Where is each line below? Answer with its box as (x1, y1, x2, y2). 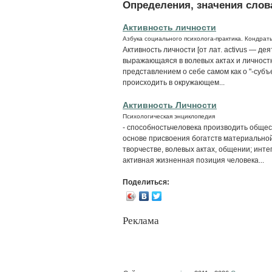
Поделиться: (123, 177, 169, 186)
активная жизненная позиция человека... (123, 155, 264, 165)
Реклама (123, 214, 159, 226)
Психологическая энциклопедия (123, 112, 215, 120)
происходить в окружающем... (123, 78, 225, 87)
